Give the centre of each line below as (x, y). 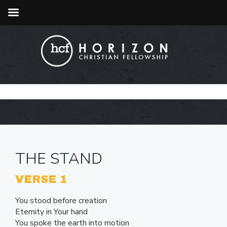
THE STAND (59, 159)
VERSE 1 (41, 179)
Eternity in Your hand (51, 212)
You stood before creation (61, 201)
